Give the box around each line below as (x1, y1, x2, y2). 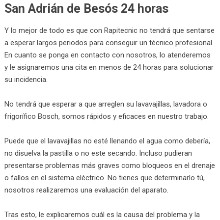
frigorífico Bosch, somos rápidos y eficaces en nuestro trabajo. (4, 111, 209, 121)
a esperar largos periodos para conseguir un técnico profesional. (4, 38, 214, 47)
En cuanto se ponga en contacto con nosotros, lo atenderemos (4, 50, 211, 59)
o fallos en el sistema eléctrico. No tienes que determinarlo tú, (4, 173, 205, 182)
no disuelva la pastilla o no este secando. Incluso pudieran (4, 148, 192, 158)
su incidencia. (4, 75, 48, 84)
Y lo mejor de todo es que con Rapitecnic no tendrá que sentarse (4, 26, 215, 35)
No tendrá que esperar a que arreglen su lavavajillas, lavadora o (4, 99, 207, 109)
